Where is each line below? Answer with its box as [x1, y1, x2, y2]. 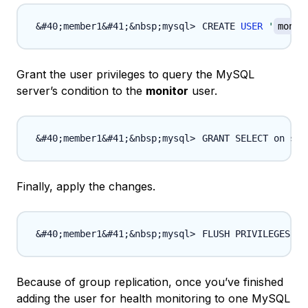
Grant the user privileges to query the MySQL [16, 67, 254, 82]
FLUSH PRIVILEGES [202, 228, 290, 240]
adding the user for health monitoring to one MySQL [16, 291, 290, 306]
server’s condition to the [16, 84, 146, 98]
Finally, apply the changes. [16, 179, 155, 194]
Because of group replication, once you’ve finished [16, 275, 283, 289]
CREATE [202, 21, 241, 32]
